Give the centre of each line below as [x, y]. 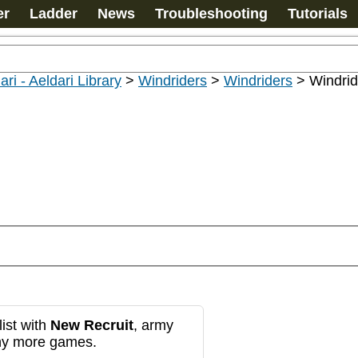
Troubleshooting [211, 14]
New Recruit [92, 325]
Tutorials [318, 14]
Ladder [54, 14]
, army [153, 325]
